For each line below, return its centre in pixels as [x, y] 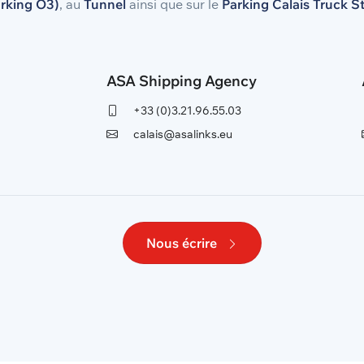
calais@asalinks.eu [182, 134]
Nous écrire [183, 243]
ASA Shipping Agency [182, 81]
